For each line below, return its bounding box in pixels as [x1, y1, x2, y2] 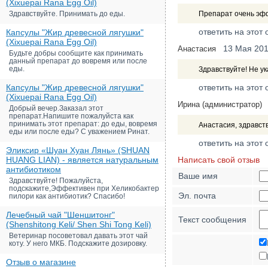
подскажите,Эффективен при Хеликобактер [9, 184, 159, 193]
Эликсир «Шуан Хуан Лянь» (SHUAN [6, 145, 150, 155]
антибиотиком [6, 165, 61, 174]
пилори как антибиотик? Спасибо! [9, 192, 125, 200]
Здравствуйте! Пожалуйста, [9, 176, 103, 185]
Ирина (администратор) [178, 100, 262, 109]
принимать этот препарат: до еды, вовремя [9, 120, 157, 128]
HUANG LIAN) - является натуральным [6, 155, 159, 165]
